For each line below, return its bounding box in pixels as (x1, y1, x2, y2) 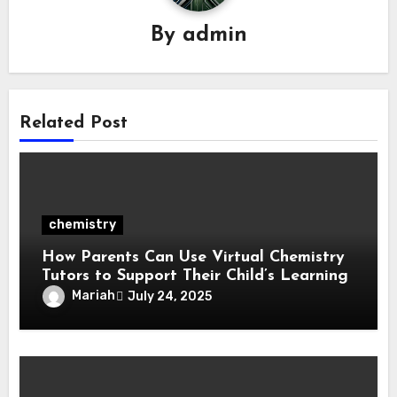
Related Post (19, 114, 128, 133)
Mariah (72, 288, 116, 304)
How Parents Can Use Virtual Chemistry (42, 249, 346, 267)
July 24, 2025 (128, 288, 213, 304)
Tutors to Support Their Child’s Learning (42, 268, 349, 285)
